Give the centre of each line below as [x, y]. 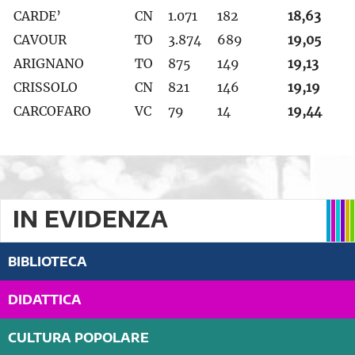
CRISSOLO [46, 88]
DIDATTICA [45, 300]
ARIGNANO [49, 64]
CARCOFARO [52, 111]
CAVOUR [40, 40]
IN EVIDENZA [90, 219]
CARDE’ [37, 16]
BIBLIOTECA [48, 262]
